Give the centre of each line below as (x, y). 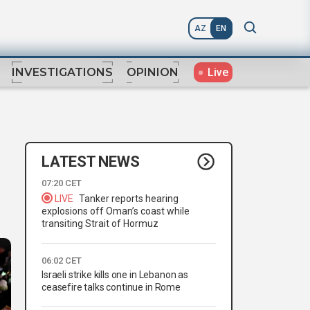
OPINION (153, 73)
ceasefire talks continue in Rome (111, 288)
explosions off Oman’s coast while (116, 211)
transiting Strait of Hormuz (100, 224)
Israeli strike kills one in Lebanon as (115, 275)
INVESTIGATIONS (62, 73)
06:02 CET (62, 261)
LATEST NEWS (91, 161)
